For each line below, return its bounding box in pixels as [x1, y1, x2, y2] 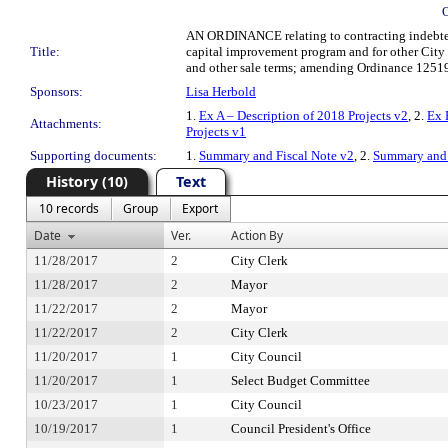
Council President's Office [231, 421, 371, 436]
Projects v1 [186, 124, 246, 139]
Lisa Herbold [186, 84, 256, 99]
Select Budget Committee [231, 373, 370, 388]
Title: [30, 44, 60, 59]
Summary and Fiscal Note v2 [199, 148, 354, 163]
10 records [39, 200, 99, 217]
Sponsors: [30, 84, 83, 99]
